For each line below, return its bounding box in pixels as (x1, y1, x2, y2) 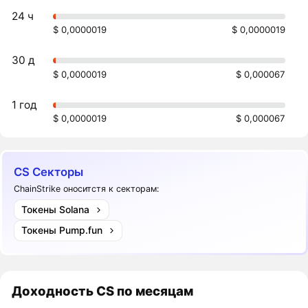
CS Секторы (14, 165, 84, 179)
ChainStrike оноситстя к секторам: (14, 183, 159, 194)
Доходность (12, 283, 94, 298)
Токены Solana (21, 203, 89, 216)
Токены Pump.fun (21, 224, 102, 236)
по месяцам (117, 283, 194, 298)
